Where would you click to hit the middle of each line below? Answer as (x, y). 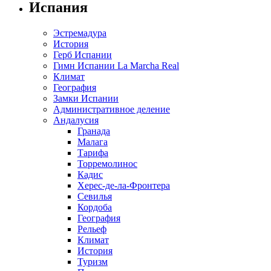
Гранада (94, 131)
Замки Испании (86, 98)
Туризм (93, 261)
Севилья (95, 196)
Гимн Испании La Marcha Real (116, 65)
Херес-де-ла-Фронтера (124, 185)
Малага (93, 142)
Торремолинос (107, 163)
